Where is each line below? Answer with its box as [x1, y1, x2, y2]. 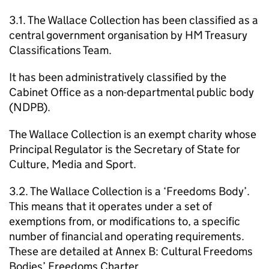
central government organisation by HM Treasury [9, 28, 247, 42]
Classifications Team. [9, 43, 112, 57]
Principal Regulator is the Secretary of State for [9, 142, 240, 156]
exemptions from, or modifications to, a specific [9, 214, 240, 228]
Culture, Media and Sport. [9, 157, 136, 171]
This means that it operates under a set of [9, 199, 212, 213]
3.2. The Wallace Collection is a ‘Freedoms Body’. [9, 184, 250, 198]
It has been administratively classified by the [9, 70, 226, 84]
